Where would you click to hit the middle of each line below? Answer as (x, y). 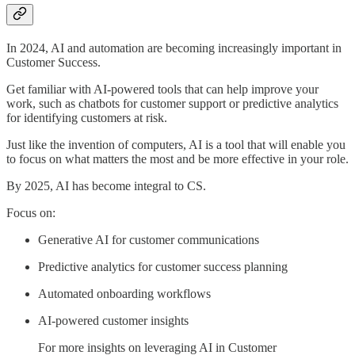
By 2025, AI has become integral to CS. (106, 185)
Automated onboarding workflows (124, 293)
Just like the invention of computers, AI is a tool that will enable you (176, 144)
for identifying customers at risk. (87, 117)
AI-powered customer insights (113, 320)
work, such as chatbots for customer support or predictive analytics (172, 103)
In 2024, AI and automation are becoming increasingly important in (174, 48)
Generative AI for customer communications (149, 239)
